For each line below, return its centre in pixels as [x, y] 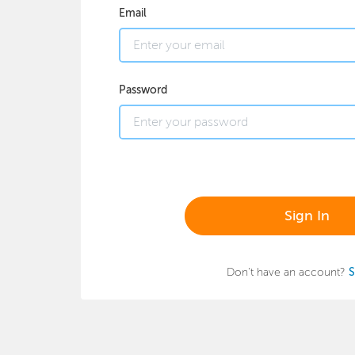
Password [143, 90]
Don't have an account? [287, 272]
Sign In [307, 216]
